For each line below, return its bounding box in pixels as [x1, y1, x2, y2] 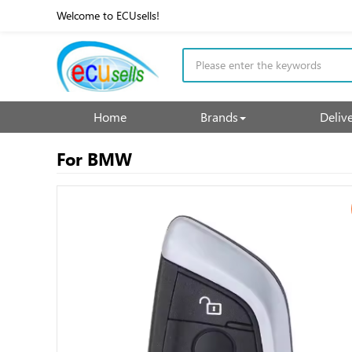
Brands [200, 108, 238, 125]
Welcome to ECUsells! [57, 8, 159, 23]
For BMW [57, 147, 132, 170]
